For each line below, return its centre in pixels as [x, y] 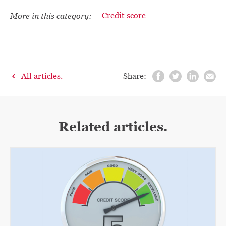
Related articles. [113, 126]
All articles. [42, 76]
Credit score [124, 15]
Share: [135, 76]
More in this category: [51, 16]
